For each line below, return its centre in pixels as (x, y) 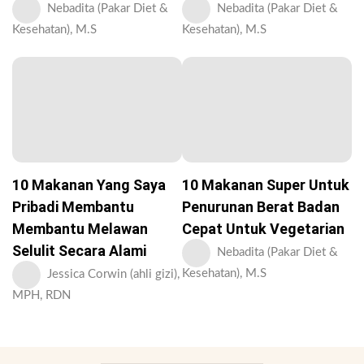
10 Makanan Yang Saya (89, 184)
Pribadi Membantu (73, 206)
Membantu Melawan (80, 228)
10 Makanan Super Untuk (266, 184)
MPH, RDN (41, 295)
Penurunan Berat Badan (261, 206)
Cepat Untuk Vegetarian (263, 228)
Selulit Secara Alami (79, 250)
